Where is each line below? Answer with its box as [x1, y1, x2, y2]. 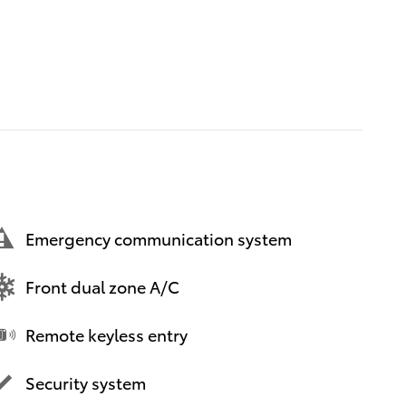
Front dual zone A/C [25, 275, 179, 298]
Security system [25, 371, 146, 394]
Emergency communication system [25, 227, 292, 250]
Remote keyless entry [25, 323, 188, 346]
